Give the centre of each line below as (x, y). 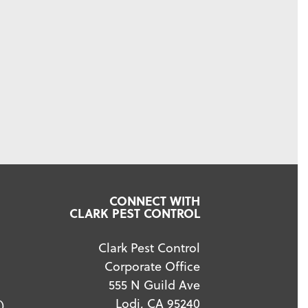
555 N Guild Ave (154, 284)
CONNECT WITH (155, 200)
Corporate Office (152, 265)
